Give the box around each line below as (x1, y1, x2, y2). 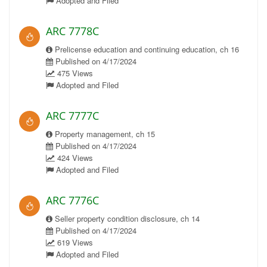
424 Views (55, 152, 93, 163)
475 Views (55, 67, 93, 79)
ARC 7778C (46, 24, 99, 38)
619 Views (55, 237, 93, 248)
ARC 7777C (46, 108, 99, 123)
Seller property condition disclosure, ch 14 (52, 213, 200, 224)
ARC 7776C (46, 193, 99, 207)
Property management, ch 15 (52, 128, 155, 139)
